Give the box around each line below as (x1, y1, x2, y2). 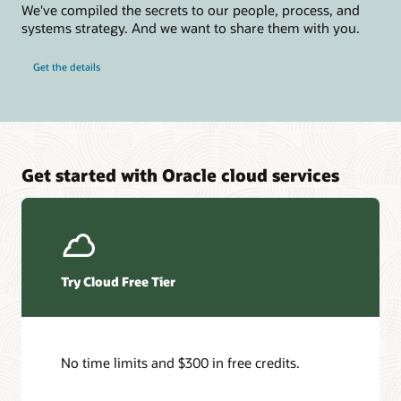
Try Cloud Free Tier (61, 272, 176, 290)
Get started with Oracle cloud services (21, 163, 339, 186)
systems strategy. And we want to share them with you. (21, 18, 360, 37)
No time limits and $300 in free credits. (61, 354, 301, 372)
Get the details (32, 59, 100, 73)
